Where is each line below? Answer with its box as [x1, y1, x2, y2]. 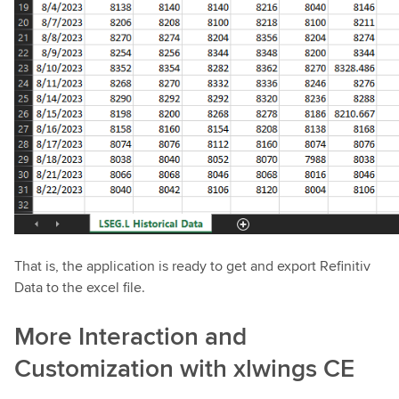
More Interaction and [14, 317, 247, 354]
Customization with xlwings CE [14, 349, 354, 386]
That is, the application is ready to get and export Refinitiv [14, 255, 370, 276]
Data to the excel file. [14, 276, 145, 297]
